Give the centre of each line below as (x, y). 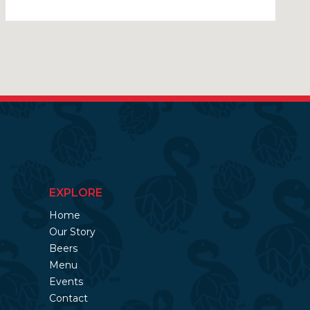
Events (66, 282)
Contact (69, 298)
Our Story (72, 232)
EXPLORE (76, 192)
